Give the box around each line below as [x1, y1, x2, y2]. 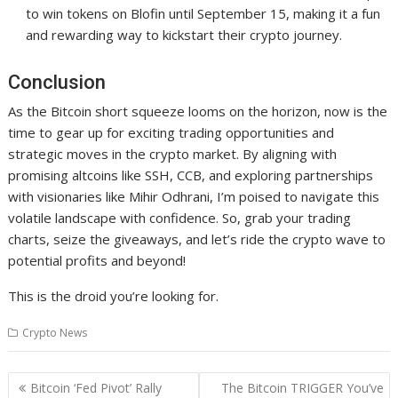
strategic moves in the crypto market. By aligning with [8, 145, 338, 163]
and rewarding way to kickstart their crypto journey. [26, 26, 343, 44]
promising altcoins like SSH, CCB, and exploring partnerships [8, 166, 374, 185]
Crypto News [22, 325, 88, 341]
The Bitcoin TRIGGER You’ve [220, 378, 384, 396]
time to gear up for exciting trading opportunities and [8, 123, 335, 142]
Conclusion [8, 71, 107, 94]
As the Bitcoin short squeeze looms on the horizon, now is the [8, 102, 388, 121]
